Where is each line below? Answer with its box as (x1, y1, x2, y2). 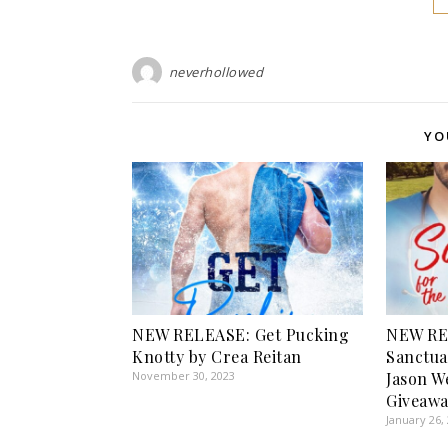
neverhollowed (168, 63, 263, 81)
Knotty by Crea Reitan (132, 345, 302, 367)
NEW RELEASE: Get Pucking (132, 323, 349, 345)
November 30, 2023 (132, 367, 235, 383)
